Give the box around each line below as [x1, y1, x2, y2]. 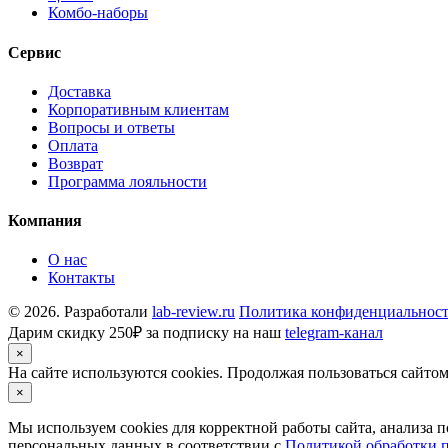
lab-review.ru [152, 303, 235, 321]
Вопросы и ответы [48, 118, 175, 136]
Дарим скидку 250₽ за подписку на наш [8, 324, 285, 342]
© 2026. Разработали [8, 303, 152, 321]
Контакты [48, 269, 115, 287]
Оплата [48, 136, 98, 154]
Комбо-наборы [48, 4, 148, 22]
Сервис [8, 43, 61, 61]
